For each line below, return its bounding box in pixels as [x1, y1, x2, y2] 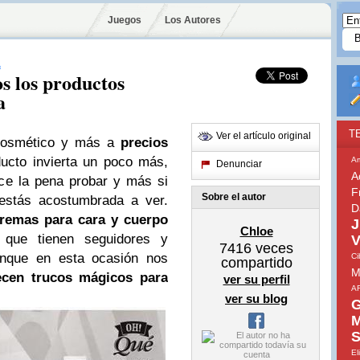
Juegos [108, 14, 141, 26]
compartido [220, 255, 292, 271]
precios [121, 135, 168, 150]
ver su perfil [223, 272, 290, 286]
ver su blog [225, 292, 288, 305]
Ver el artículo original [216, 130, 311, 141]
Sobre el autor [202, 191, 266, 202]
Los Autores [164, 14, 221, 26]
